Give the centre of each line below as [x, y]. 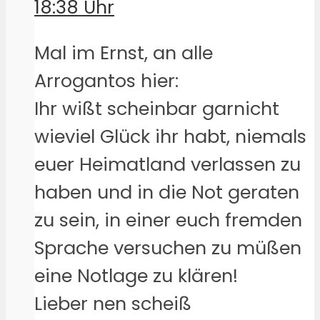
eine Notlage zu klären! [136, 276]
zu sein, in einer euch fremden [168, 220]
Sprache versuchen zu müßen [168, 248]
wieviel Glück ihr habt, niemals [170, 137]
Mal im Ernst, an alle [124, 53]
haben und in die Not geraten [167, 192]
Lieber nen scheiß [113, 304]
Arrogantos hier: [106, 81]
